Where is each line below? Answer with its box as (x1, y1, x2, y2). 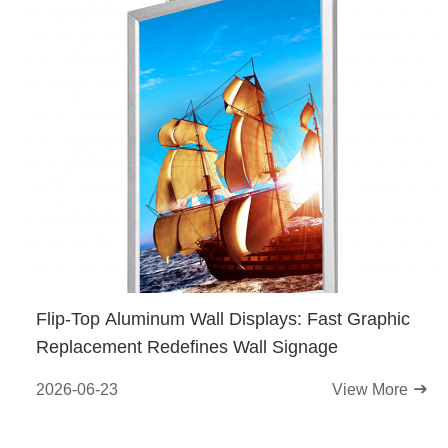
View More (332, 381, 412, 398)
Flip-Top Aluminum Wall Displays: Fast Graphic (36, 309, 410, 329)
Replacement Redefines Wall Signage (36, 337, 338, 357)
